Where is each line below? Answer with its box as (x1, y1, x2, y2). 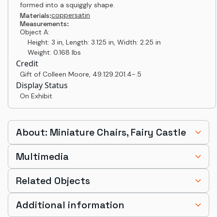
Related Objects (16, 174, 90, 187)
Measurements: (20, 19, 69, 28)
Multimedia (16, 150, 69, 163)
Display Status (16, 80, 68, 91)
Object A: (20, 28, 49, 36)
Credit (16, 58, 38, 69)
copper (51, 11, 75, 19)
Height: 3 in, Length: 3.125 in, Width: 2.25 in (20, 38, 161, 46)
